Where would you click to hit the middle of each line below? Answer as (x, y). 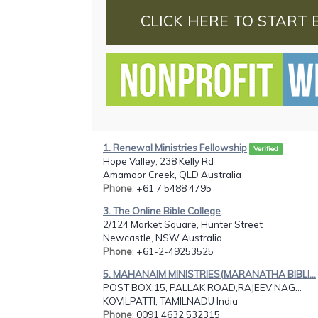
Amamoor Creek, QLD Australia (172, 174)
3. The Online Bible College (162, 210)
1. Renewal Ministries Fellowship (175, 147)
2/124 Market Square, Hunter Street (183, 224)
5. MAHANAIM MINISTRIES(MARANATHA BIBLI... (209, 274)
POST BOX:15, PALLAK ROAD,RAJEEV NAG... (202, 288)
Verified (266, 148)
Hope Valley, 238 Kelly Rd (158, 161)
